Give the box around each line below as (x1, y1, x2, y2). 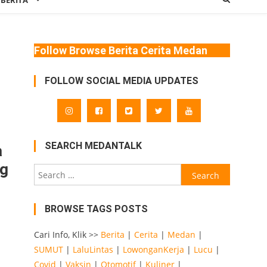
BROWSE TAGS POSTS (44, 203, 148, 215)
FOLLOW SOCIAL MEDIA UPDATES (44, 75, 198, 86)
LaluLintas (72, 244, 113, 255)
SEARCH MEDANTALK (44, 140, 142, 151)
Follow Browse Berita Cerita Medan (33, 44, 207, 57)
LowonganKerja (122, 244, 184, 255)
